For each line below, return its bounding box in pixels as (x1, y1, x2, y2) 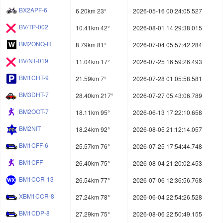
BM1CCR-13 (19, 175, 54, 184)
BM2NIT (19, 124, 41, 133)
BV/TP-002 (19, 22, 48, 31)
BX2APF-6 (19, 5, 47, 14)
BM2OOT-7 (19, 107, 49, 116)
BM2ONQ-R (19, 39, 51, 48)
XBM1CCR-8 (19, 192, 54, 201)
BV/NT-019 (19, 56, 48, 65)
